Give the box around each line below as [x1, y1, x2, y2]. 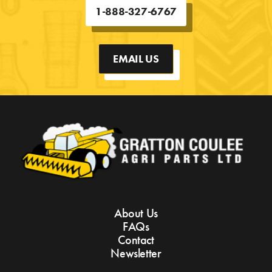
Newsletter [110, 245, 161, 261]
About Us [114, 205, 158, 221]
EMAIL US [113, 52, 159, 66]
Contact [118, 232, 154, 248]
